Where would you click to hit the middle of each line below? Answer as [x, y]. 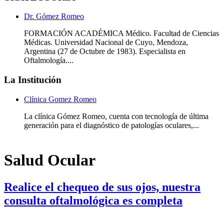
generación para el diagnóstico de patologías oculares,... [111, 125]
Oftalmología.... [49, 60]
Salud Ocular [50, 160]
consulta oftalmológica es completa [93, 200]
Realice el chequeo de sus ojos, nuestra [102, 187]
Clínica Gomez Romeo [60, 99]
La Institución [33, 79]
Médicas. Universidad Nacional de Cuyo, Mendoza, [106, 42]
